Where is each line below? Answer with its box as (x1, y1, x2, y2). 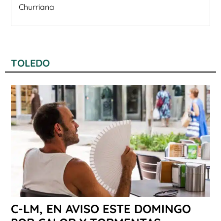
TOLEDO (11, 57, 50, 70)
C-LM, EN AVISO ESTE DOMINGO (11, 201, 191, 217)
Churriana (19, 2, 54, 12)
